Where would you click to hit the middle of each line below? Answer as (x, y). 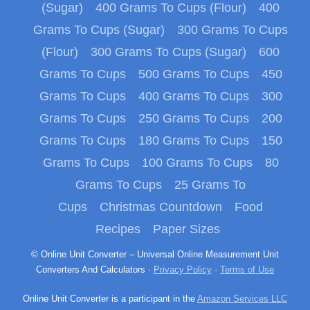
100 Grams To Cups (197, 163)
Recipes (118, 229)
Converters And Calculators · (95, 270)
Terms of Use (247, 270)
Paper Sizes (186, 229)
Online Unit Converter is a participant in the (113, 299)
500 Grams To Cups (193, 74)
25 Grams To (210, 185)
